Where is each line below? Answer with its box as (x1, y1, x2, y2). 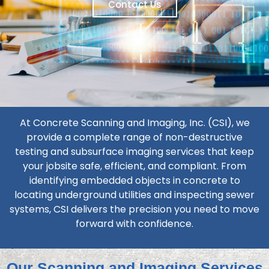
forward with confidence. (76, 216, 193, 231)
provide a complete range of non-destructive (26, 130, 243, 144)
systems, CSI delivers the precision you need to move (10, 202, 259, 216)
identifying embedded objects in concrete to (29, 173, 240, 187)
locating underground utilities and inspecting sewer (14, 187, 255, 202)
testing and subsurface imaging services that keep (15, 144, 254, 159)
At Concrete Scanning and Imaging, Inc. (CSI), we (19, 115, 250, 130)
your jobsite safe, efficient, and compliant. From (23, 159, 246, 173)
